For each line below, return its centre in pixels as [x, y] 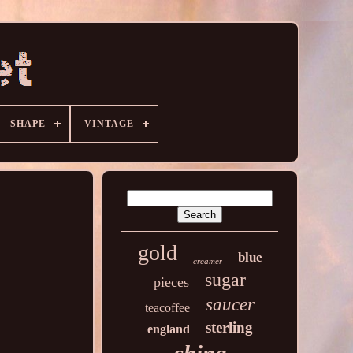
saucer [230, 305]
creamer [207, 261]
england [168, 329]
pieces [172, 282]
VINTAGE [109, 124]
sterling [229, 327]
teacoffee [168, 308]
